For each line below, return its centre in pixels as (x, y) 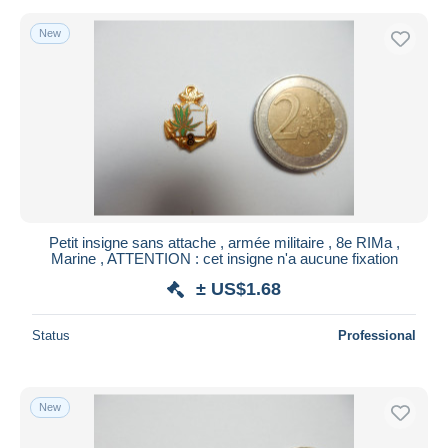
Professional (377, 335)
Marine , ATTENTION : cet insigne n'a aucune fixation (224, 258)
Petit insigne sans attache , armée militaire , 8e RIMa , (224, 242)
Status (51, 335)
